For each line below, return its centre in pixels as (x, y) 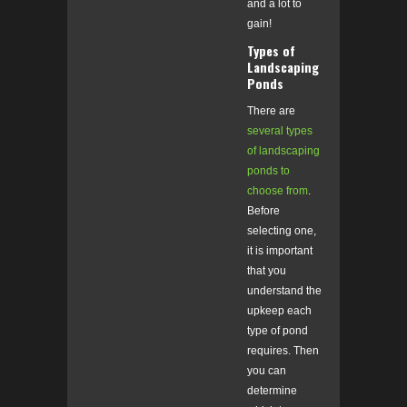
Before (263, 211)
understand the (284, 291)
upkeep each (279, 311)
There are (271, 111)
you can (267, 371)
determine (272, 391)
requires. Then (283, 351)
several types (280, 131)
